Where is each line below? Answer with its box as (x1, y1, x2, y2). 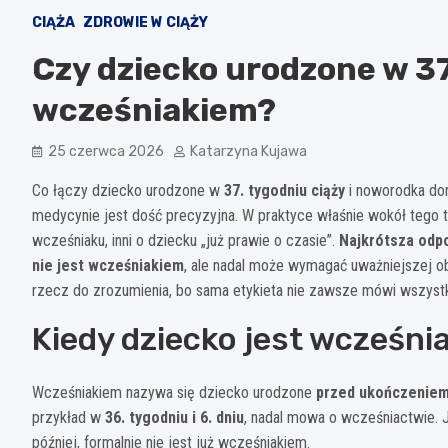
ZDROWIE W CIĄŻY (83, 13, 208, 31)
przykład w (32, 407, 105, 427)
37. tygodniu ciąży (224, 180, 345, 200)
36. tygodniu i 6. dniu (105, 407, 244, 427)
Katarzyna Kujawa (190, 142, 307, 160)
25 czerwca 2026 (48, 142, 164, 160)
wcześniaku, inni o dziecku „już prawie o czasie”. (32, 230, 339, 250)
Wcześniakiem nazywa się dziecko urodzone (32, 382, 316, 402)
